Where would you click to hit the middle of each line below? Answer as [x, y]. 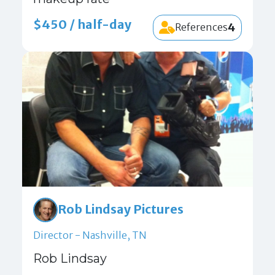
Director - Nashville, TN [90, 235]
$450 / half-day [82, 25]
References [202, 27]
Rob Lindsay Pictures [121, 210]
